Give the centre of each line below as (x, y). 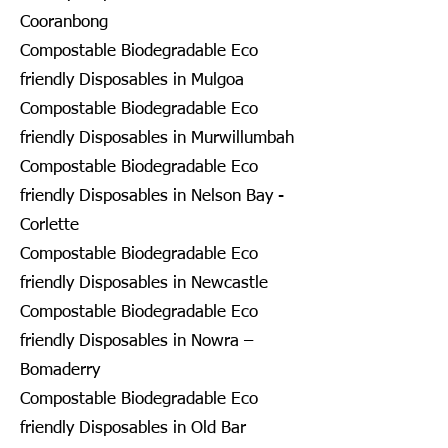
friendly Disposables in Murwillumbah (157, 138)
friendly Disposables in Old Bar (133, 428)
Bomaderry (60, 370)
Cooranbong (64, 22)
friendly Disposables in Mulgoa (132, 80)
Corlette (49, 225)
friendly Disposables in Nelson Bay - (152, 196)
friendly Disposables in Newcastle (144, 283)
